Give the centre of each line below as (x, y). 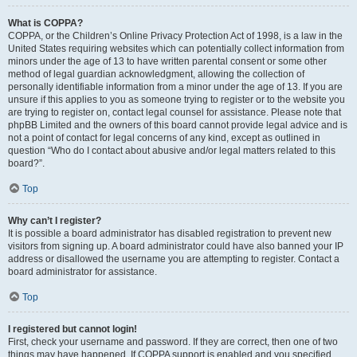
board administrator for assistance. (82, 272)
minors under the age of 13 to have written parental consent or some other (167, 61)
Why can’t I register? (55, 221)
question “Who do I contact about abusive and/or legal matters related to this (172, 151)
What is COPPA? (45, 23)
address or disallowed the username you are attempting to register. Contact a (174, 259)
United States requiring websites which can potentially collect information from (176, 49)
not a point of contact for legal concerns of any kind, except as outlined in (164, 138)
